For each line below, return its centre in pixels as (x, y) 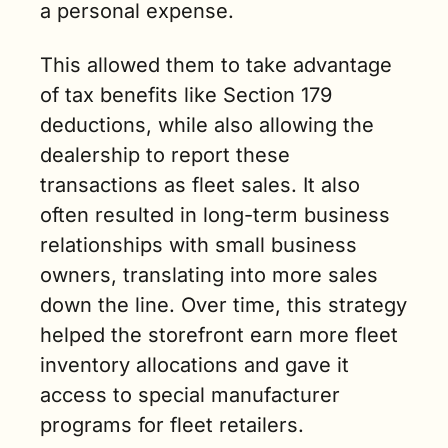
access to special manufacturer (190, 395)
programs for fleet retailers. (172, 425)
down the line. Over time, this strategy (223, 305)
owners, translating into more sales (209, 275)
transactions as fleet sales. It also (200, 185)
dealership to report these (165, 155)
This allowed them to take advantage (216, 65)
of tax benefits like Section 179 (186, 95)
